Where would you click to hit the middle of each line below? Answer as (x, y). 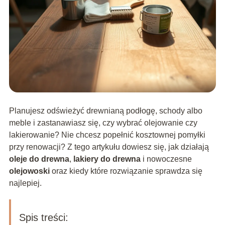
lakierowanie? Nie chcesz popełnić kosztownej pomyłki (107, 135)
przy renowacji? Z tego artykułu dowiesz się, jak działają (109, 147)
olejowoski (29, 171)
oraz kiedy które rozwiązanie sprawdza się (126, 171)
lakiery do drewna (107, 159)
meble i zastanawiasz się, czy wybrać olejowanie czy (103, 123)
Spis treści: (43, 218)
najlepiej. (25, 183)
